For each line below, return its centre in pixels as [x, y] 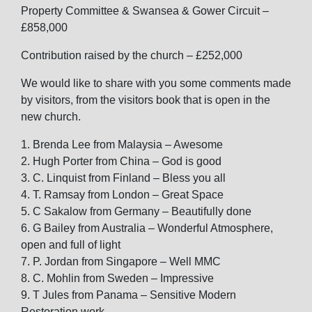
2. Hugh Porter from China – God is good [121, 161]
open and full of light [71, 245]
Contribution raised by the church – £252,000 [132, 55]
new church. [51, 117]
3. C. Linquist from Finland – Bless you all [123, 178]
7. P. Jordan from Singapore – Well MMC [121, 262]
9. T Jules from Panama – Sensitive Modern [128, 295]
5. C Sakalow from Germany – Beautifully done [136, 211]
